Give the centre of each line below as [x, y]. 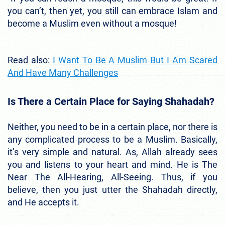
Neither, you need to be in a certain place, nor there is [113, 127]
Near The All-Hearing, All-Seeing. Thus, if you [113, 177]
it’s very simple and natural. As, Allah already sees [113, 152]
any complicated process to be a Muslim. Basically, [113, 139]
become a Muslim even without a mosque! [94, 23]
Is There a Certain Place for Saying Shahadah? [111, 101]
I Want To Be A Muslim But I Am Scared [135, 60]
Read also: [30, 60]
